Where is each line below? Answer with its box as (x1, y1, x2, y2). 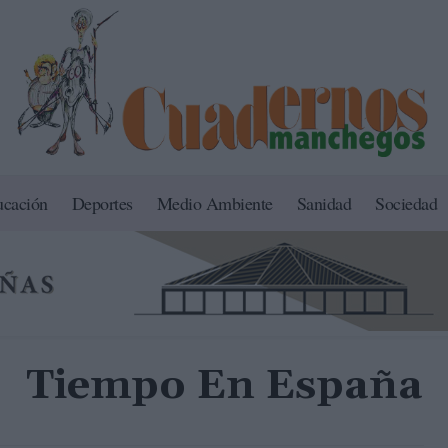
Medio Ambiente (156, 191, 273, 216)
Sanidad (296, 191, 352, 216)
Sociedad (375, 191, 438, 216)
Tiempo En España (25, 360, 423, 413)
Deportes (71, 191, 133, 216)
